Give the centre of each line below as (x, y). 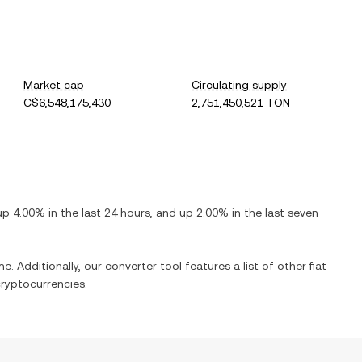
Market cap (53, 85)
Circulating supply (240, 85)
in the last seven (274, 213)
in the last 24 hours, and (112, 213)
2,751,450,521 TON (241, 103)
